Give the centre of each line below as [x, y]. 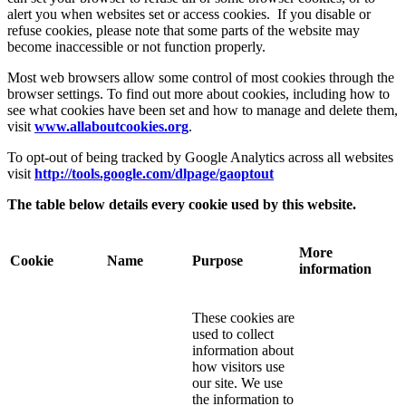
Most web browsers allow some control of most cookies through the [201, 78]
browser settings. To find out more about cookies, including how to [198, 94]
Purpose [217, 261]
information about [243, 351]
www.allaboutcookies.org [111, 127]
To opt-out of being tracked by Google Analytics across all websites [200, 158]
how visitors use [238, 367]
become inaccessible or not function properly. [136, 47]
